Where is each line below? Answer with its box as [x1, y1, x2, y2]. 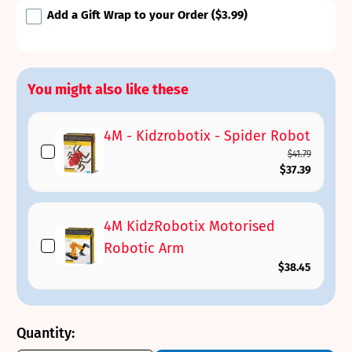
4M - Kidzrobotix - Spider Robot [103, 126, 310, 145]
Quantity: [16, 324, 75, 342]
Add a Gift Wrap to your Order [47, 7, 208, 22]
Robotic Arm [103, 239, 184, 257]
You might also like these [27, 80, 189, 98]
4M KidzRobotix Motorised [103, 217, 275, 235]
